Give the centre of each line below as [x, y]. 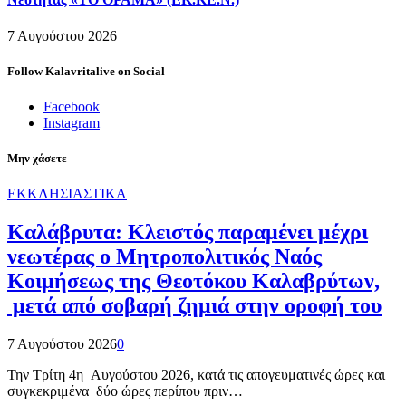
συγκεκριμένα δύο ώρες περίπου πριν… [125, 391]
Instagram [72, 122]
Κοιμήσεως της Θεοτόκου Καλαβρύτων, [193, 281]
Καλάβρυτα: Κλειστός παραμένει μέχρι [188, 232]
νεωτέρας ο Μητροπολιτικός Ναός [164, 257]
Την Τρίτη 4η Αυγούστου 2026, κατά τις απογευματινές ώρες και [196, 375]
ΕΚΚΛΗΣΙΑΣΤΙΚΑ [67, 194]
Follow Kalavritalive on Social [86, 71]
